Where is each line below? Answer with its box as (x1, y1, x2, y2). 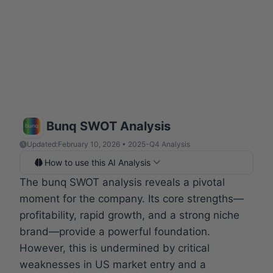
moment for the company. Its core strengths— (19, 192, 244, 205)
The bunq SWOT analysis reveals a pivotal (19, 175, 225, 188)
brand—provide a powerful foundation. (19, 225, 210, 238)
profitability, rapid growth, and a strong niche (19, 208, 239, 221)
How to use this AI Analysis (44, 157, 151, 168)
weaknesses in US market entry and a (19, 258, 206, 271)
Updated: (27, 139, 58, 149)
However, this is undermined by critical (19, 241, 210, 254)
